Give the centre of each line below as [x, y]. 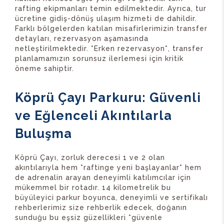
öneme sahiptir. [44, 68]
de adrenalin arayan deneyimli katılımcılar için [103, 177]
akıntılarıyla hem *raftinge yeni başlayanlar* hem [108, 167]
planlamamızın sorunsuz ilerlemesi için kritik [99, 58]
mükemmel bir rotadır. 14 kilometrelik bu [93, 187]
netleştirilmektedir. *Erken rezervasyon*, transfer [109, 48]
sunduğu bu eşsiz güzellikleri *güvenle [89, 217]
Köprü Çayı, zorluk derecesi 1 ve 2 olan [90, 157]
